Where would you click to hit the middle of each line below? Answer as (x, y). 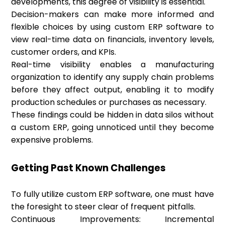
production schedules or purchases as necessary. (109, 102)
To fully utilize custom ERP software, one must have (113, 194)
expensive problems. (52, 140)
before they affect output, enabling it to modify (113, 90)
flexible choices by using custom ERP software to (113, 27)
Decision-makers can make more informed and (113, 15)
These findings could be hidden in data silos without (113, 115)
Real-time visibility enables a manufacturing (113, 65)
